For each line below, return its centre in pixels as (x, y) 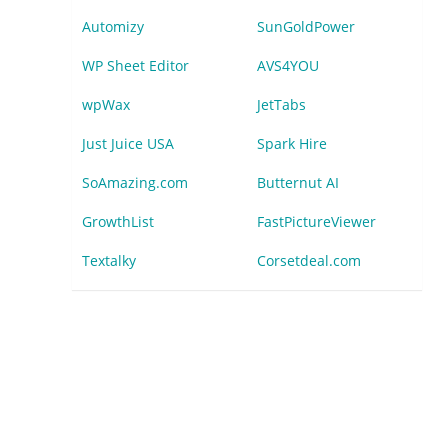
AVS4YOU (287, 65)
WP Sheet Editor (135, 65)
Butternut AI (297, 182)
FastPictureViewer (316, 221)
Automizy (113, 26)
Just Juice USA (128, 143)
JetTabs (281, 104)
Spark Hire (291, 143)
